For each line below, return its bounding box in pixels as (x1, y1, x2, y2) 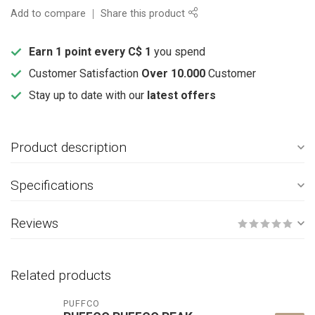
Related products (11, 267, 111, 283)
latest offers (147, 89, 216, 102)
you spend (154, 45, 205, 58)
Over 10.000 (141, 67, 205, 80)
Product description (11, 139, 127, 155)
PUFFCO (63, 298, 100, 309)
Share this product (101, 8, 188, 20)
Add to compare (11, 8, 86, 20)
